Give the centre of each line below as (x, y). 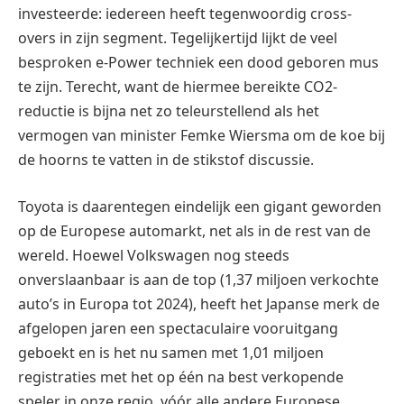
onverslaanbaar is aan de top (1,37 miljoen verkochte (198, 279)
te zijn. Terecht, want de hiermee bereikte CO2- (178, 87)
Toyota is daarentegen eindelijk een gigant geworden (200, 206)
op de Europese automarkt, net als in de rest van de (194, 230)
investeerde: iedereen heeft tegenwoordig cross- (185, 14)
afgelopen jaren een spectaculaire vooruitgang (178, 328)
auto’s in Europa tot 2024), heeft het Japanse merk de (199, 303)
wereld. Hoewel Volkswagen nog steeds (154, 255)
